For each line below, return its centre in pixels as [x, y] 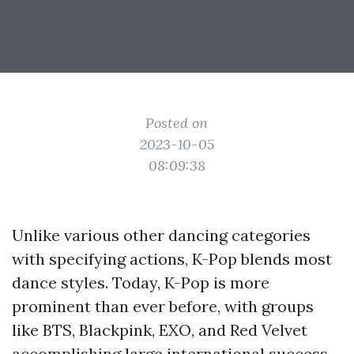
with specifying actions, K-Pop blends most [172, 259]
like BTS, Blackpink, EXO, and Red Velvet [160, 330]
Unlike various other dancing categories [161, 235]
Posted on [177, 123]
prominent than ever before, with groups [163, 306]
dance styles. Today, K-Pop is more [141, 282]
